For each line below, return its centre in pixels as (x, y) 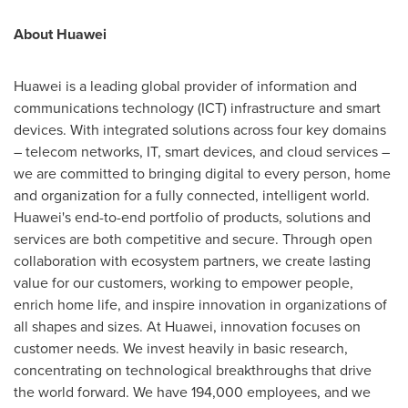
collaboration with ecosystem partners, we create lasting (192, 260)
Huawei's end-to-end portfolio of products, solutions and (192, 216)
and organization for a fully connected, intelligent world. (192, 194)
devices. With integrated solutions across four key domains (200, 129)
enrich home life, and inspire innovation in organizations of (200, 304)
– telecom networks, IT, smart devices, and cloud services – (202, 151)
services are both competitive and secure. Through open (193, 238)
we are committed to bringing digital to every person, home (202, 173)
